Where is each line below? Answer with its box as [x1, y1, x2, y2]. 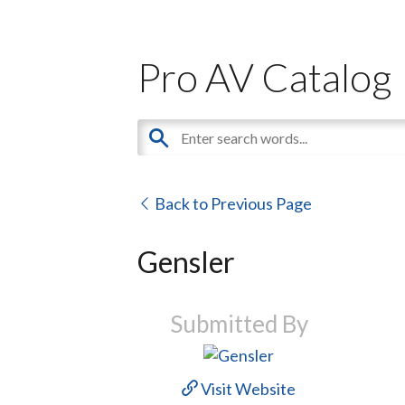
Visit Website [198, 378, 297, 399]
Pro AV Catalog [137, 52, 392, 100]
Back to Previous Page [152, 193, 312, 213]
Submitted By [169, 308, 308, 338]
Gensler [137, 244, 235, 280]
